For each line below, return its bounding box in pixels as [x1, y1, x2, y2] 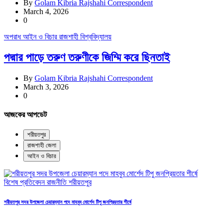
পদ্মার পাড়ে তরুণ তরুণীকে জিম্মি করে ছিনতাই [4, 51, 170, 64]
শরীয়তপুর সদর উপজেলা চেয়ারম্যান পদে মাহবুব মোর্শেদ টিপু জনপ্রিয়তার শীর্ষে [4, 199, 131, 205]
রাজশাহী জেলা [27, 142, 56, 149]
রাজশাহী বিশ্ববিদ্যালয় [59, 33, 111, 41]
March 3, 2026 [23, 82, 69, 91]
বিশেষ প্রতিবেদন [4, 178, 47, 187]
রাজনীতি [47, 178, 69, 187]
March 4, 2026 [23, 7, 69, 16]
